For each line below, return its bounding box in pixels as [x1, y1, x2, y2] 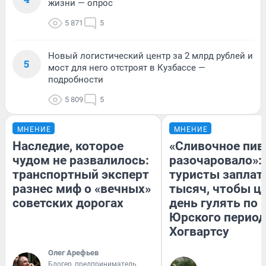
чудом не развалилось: [12, 153, 149, 167]
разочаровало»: [169, 153, 262, 167]
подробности [48, 74, 103, 85]
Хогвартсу [169, 224, 229, 239]
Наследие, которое [12, 138, 123, 153]
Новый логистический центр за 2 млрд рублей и [48, 50, 253, 61]
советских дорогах [12, 195, 123, 210]
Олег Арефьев [48, 248, 99, 257]
